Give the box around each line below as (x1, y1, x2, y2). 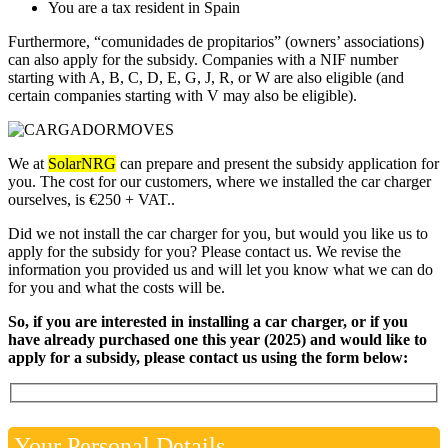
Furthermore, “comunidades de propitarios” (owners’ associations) (8, 33, 424, 51)
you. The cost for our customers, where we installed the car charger (8, 173, 431, 191)
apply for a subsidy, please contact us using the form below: (8, 349, 408, 367)
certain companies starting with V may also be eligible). (8, 87, 357, 105)
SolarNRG (48, 155, 116, 173)
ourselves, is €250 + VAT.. (8, 191, 175, 209)
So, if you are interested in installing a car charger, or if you (8, 313, 408, 331)
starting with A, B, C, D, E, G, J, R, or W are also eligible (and (8, 69, 404, 87)
